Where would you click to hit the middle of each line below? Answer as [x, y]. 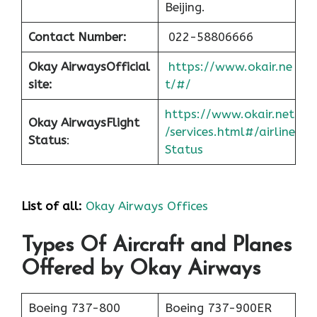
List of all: [52, 206]
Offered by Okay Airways [141, 270]
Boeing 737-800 [74, 308]
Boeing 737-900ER [218, 308]
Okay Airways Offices [147, 206]
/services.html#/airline [230, 132]
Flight [122, 123]
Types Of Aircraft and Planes [156, 246]
